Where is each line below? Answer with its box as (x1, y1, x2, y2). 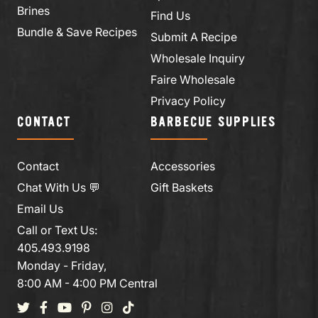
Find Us (150, 8, 190, 23)
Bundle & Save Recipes (17, 24, 137, 39)
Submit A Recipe (150, 29, 237, 44)
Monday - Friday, (17, 258, 106, 273)
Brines (17, 3, 50, 18)
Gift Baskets (150, 180, 213, 194)
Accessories (150, 158, 215, 173)
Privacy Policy (150, 93, 226, 108)
